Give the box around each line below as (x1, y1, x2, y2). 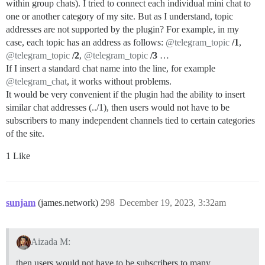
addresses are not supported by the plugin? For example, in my (6, 24, 239, 34)
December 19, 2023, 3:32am (119, 197, 226, 208)
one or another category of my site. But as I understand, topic (6, 11, 233, 21)
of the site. (6, 128, 44, 138)
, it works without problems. (67, 76, 172, 86)
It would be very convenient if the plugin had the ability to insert (6, 89, 245, 99)
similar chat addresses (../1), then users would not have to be (6, 102, 230, 112)
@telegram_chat (6, 76, 67, 86)
